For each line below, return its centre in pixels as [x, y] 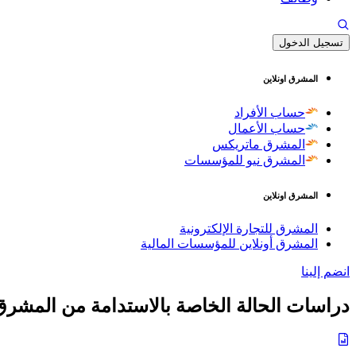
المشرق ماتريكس [259, 144]
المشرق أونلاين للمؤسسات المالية [229, 243]
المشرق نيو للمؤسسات [245, 160]
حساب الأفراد [270, 112]
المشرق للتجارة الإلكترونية [249, 228]
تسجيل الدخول [311, 43]
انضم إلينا [325, 271]
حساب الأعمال [267, 128]
